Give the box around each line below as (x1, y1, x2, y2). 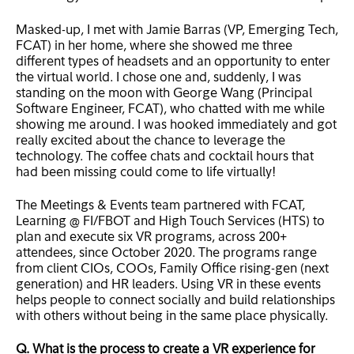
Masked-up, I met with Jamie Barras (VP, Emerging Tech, (16, 24, 338, 37)
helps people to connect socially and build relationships (16, 294, 335, 307)
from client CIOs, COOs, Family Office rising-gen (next (16, 262, 329, 276)
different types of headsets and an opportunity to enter (16, 55, 330, 69)
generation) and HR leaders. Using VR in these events (16, 278, 321, 292)
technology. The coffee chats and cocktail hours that (16, 150, 314, 164)
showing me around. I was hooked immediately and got (16, 119, 337, 132)
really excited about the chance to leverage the (16, 134, 285, 148)
